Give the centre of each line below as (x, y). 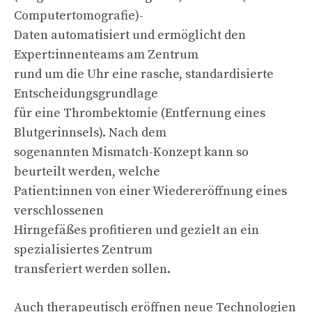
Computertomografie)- (79, 15)
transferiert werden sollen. (92, 269)
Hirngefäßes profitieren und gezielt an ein (136, 230)
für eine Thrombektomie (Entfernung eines (140, 113)
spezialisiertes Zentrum (83, 249)
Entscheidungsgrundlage (86, 93)
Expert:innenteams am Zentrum (106, 54)
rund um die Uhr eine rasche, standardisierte (144, 74)
